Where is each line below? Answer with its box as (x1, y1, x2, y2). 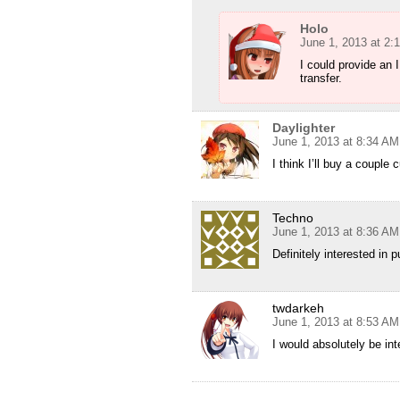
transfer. (300, 71, 342, 86)
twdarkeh (272, 301, 324, 316)
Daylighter (272, 121, 335, 136)
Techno (272, 211, 313, 226)
